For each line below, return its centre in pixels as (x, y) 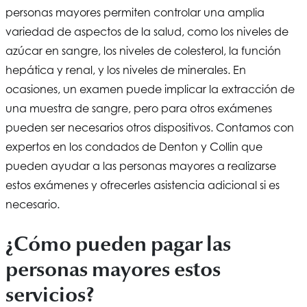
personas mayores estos (113, 269)
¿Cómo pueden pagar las (118, 243)
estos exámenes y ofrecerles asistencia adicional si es (143, 185)
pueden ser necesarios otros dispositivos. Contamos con (150, 127)
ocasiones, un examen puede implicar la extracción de (150, 89)
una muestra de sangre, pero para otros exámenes (139, 108)
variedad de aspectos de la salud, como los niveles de (147, 31)
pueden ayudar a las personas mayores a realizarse (141, 165)
